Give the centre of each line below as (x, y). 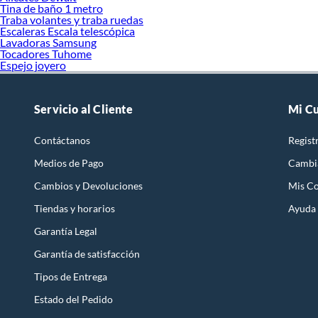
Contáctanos (62, 141)
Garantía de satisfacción (87, 254)
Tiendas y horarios (75, 209)
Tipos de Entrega (71, 277)
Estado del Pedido (73, 300)
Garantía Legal (66, 231)
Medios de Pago (69, 163)
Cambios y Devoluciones (88, 186)
